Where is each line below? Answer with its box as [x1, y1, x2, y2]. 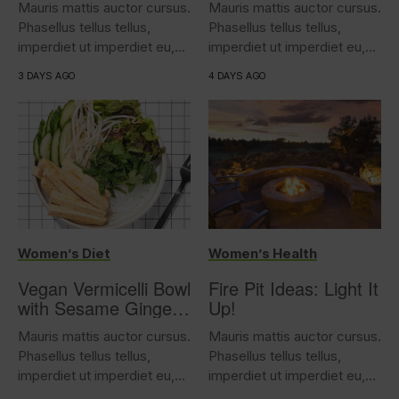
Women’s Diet [18, 245, 110, 262]
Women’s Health [208, 245, 317, 262]
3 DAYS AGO [18, 69, 76, 82]
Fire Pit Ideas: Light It [208, 275, 379, 301]
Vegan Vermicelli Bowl [18, 275, 191, 301]
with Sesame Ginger [18, 295, 178, 321]
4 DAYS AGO [208, 69, 266, 82]
